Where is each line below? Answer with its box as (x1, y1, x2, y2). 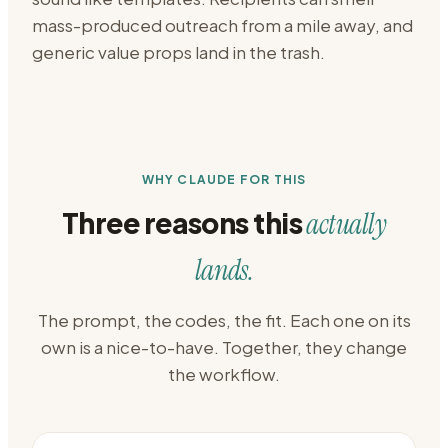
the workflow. (168, 363, 280, 385)
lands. (194, 252, 254, 289)
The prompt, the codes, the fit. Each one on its (37, 309, 411, 331)
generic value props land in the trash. (32, 41, 325, 63)
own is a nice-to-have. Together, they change (41, 336, 407, 358)
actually (306, 206, 386, 243)
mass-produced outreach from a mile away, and (32, 14, 413, 36)
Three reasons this (62, 205, 307, 240)
